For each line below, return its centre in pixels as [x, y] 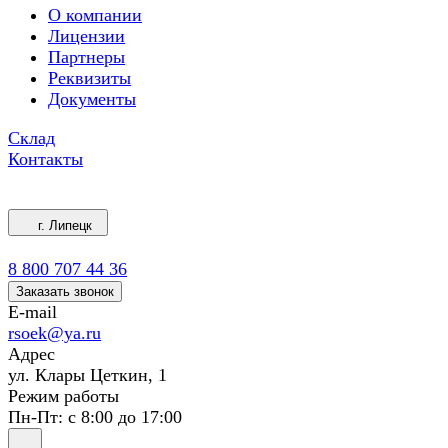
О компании [95, 15]
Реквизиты [89, 78]
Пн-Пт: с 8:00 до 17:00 [95, 417]
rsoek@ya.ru [54, 333]
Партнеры [86, 57]
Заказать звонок [65, 291]
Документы [92, 99]
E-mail [32, 312]
